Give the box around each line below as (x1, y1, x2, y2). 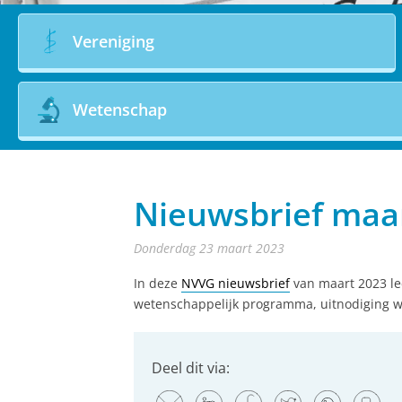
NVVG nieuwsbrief (181, 275, 290, 293)
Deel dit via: (152, 358, 230, 379)
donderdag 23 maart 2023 (142, 240, 284, 258)
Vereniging (73, 30, 154, 52)
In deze (134, 275, 181, 293)
